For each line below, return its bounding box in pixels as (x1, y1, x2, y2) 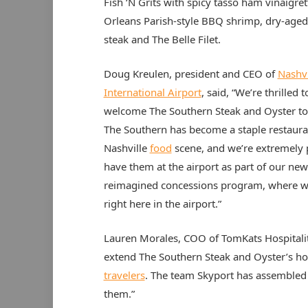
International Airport (103, 85, 201, 100)
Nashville (103, 141, 150, 155)
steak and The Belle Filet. (103, 32, 221, 47)
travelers (103, 268, 145, 283)
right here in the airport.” (103, 197, 221, 211)
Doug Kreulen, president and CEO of (103, 67, 278, 81)
